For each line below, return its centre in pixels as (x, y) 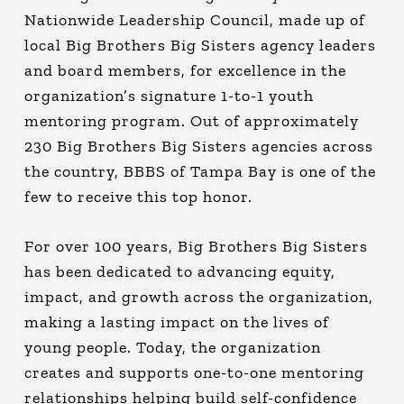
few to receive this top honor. (138, 196)
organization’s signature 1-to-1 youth (169, 95)
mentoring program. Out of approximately (191, 120)
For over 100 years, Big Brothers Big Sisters (196, 246)
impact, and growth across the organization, (198, 296)
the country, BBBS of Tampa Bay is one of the (200, 171)
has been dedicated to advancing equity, (179, 271)
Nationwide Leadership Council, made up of (194, 19)
